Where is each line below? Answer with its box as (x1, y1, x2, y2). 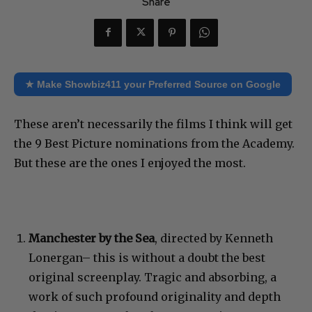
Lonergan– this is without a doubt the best (29, 250, 265, 265)
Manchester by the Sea (29, 231, 155, 245)
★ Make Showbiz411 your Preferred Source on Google (25, 78, 281, 90)
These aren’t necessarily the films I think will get (14, 116, 292, 131)
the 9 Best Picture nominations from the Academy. (14, 136, 295, 150)
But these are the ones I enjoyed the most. (14, 155, 246, 170)
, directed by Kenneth (155, 231, 273, 245)
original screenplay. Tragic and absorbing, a (29, 270, 276, 284)
